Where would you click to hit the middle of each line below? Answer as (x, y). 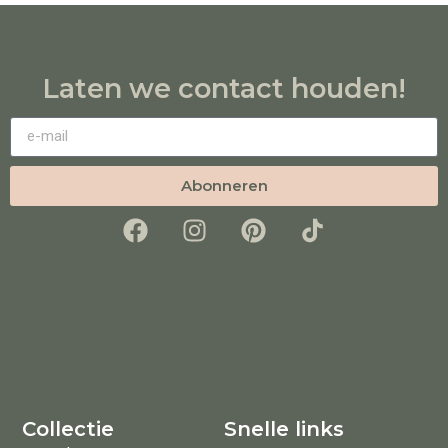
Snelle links (284, 429)
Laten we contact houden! (224, 88)
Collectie (68, 429)
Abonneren (224, 185)
